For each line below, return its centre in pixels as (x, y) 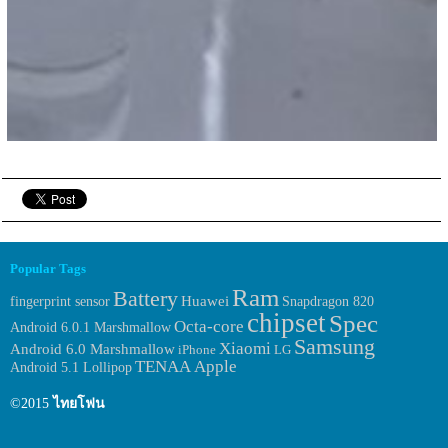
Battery (145, 299)
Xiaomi (245, 349)
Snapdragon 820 (328, 302)
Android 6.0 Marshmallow (92, 349)
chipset (286, 323)
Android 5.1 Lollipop (71, 368)
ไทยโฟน (79, 404)
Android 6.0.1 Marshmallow (90, 327)
